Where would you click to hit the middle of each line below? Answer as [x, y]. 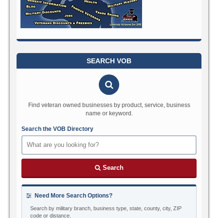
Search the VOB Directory [57, 129]
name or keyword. [109, 113]
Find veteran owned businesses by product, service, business [109, 105]
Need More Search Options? [73, 195]
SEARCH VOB [109, 61]
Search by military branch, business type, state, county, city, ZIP [106, 208]
